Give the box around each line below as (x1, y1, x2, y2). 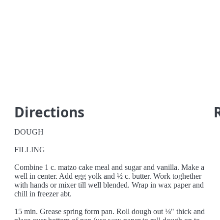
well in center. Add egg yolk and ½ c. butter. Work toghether (14, 172, 202, 180)
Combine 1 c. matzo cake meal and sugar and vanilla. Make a (14, 163, 205, 171)
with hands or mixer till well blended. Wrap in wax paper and (14, 181, 204, 189)
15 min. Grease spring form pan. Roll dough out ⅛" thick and (14, 207, 205, 216)
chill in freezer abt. (14, 190, 72, 198)
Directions (14, 103, 85, 121)
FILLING (14, 145, 46, 154)
